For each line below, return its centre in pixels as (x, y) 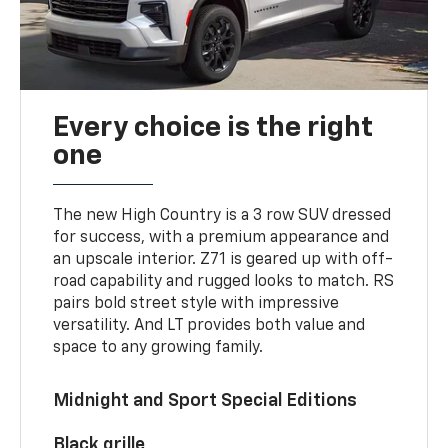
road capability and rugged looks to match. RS (224, 281)
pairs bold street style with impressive (196, 303)
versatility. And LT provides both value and (209, 325)
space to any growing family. (158, 347)
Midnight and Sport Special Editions (205, 400)
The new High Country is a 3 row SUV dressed (222, 215)
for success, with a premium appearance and (221, 237)
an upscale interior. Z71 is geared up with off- (223, 259)
